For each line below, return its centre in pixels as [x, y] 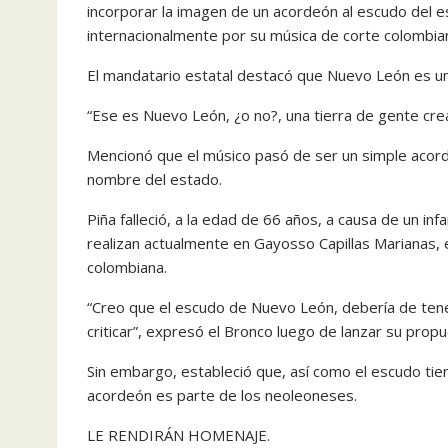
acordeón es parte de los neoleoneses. [222, 395]
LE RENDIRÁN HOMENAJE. [178, 435]
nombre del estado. [154, 179]
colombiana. [127, 267]
